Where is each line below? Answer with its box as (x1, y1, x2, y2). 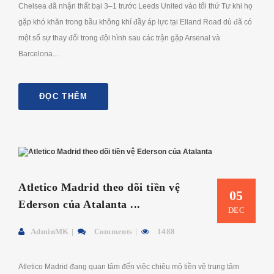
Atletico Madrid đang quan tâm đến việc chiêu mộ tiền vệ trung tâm (18, 262, 239, 271)
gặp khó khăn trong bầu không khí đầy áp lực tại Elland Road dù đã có (18, 17, 252, 26)
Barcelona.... (18, 49, 60, 58)
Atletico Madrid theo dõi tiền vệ (18, 180, 180, 193)
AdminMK (31, 226, 69, 236)
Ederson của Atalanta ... (18, 198, 141, 210)
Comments (92, 226, 133, 236)
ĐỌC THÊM (39, 91, 88, 101)
